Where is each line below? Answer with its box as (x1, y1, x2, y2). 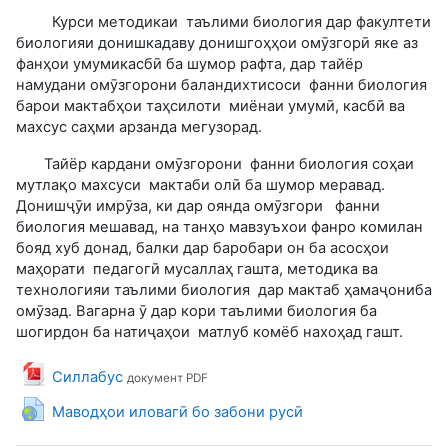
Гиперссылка (271, 396, 367, 415)
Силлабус (52, 368, 124, 387)
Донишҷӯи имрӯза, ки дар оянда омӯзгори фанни (16, 197, 380, 216)
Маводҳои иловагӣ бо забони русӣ (52, 402, 304, 421)
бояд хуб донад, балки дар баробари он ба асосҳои (16, 239, 393, 258)
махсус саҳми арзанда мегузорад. (16, 118, 262, 137)
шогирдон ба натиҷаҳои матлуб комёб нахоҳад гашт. (16, 323, 403, 342)
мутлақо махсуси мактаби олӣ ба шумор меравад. (16, 176, 385, 195)
